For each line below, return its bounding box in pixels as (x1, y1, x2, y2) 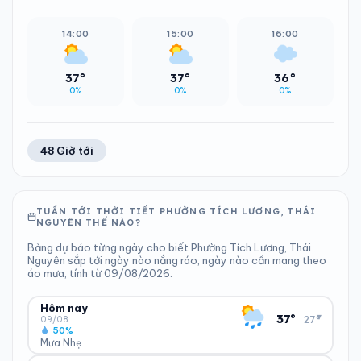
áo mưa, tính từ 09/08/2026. (27, 267, 172, 280)
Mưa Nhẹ (39, 336, 81, 349)
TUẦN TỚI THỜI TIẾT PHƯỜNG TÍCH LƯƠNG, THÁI (35, 205, 317, 217)
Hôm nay (39, 301, 88, 314)
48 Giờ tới (40, 144, 93, 157)
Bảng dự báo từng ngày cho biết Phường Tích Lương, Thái (27, 241, 311, 254)
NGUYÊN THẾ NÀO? (35, 217, 141, 228)
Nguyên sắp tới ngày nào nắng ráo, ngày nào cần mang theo (27, 254, 326, 267)
